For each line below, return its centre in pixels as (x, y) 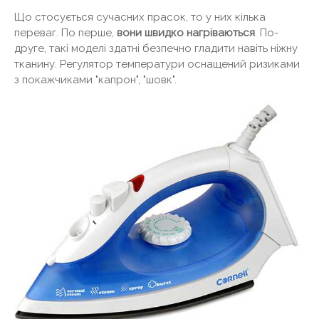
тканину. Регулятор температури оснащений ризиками (157, 64)
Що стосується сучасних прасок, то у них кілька (140, 17)
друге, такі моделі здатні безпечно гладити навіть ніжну (156, 48)
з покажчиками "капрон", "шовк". (95, 79)
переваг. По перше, (66, 32)
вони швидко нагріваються (186, 32)
